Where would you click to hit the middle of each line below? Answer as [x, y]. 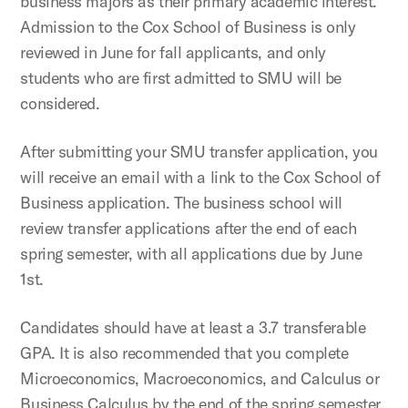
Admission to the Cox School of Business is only [188, 26]
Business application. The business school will [181, 202]
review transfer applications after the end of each [189, 228]
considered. [60, 103]
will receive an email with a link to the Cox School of [200, 177]
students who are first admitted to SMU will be [181, 77]
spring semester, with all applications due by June [191, 253]
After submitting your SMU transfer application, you [199, 151]
